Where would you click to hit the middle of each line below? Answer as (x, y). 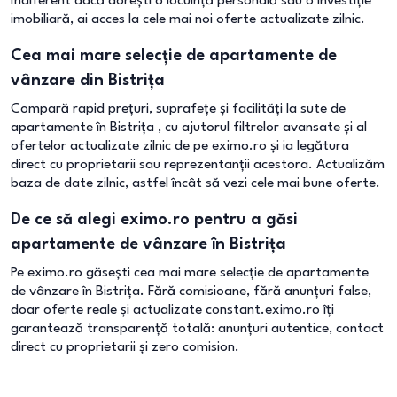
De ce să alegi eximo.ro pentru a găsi (154, 220)
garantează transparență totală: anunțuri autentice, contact (197, 329)
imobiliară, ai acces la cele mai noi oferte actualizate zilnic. (188, 19)
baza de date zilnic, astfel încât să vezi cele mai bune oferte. (195, 183)
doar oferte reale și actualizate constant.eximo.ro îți (172, 310)
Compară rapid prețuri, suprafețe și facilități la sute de (178, 109)
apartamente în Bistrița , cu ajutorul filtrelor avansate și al (189, 128)
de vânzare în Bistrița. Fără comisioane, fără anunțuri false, (191, 292)
